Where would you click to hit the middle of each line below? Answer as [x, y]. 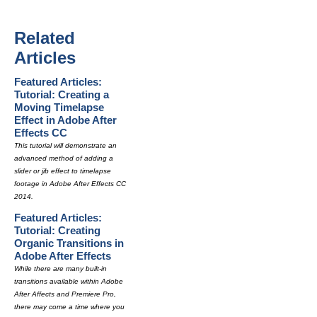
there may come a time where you [69, 307]
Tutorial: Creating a [62, 94]
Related [45, 38]
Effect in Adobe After [65, 120]
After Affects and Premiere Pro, [65, 294]
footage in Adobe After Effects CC [70, 184]
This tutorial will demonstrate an [65, 145]
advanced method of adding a [64, 158]
